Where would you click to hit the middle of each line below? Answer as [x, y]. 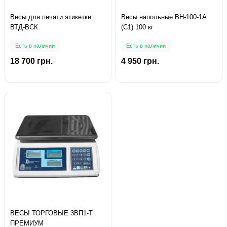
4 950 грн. [140, 61]
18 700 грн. [31, 61]
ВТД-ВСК [24, 27]
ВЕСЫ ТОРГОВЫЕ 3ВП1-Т [51, 213]
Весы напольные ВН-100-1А [164, 17]
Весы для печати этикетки [51, 17]
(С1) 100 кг [137, 27]
